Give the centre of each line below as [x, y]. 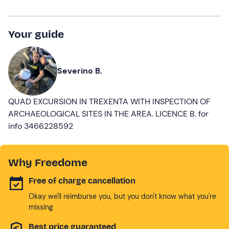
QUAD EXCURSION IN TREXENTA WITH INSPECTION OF [109, 101]
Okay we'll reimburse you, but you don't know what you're [122, 196]
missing [41, 207]
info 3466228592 [41, 126]
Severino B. [80, 71]
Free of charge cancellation [82, 180]
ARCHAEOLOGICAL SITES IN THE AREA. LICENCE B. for [108, 113]
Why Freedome [48, 162]
